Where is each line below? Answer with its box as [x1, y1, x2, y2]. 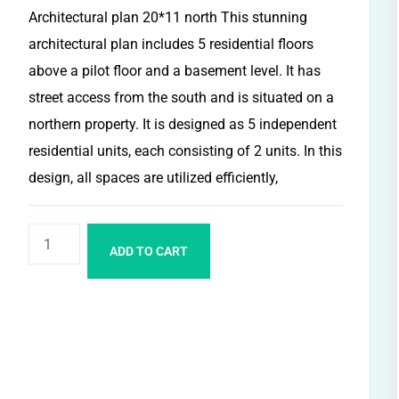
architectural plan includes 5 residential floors [28, 36, 314, 53]
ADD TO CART [110, 244, 189, 258]
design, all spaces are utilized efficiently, [28, 169, 279, 186]
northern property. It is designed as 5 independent [28, 116, 338, 133]
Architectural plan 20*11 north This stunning [28, 9, 308, 26]
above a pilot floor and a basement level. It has [28, 62, 322, 79]
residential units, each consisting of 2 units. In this [28, 142, 343, 159]
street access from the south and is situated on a [28, 89, 335, 106]
